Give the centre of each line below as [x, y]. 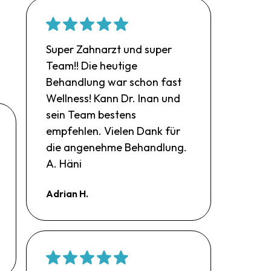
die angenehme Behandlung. [117, 147]
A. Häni [64, 163]
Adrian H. [67, 193]
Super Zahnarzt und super [109, 49]
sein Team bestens [91, 114]
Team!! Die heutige [92, 65]
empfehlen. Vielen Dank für [113, 131]
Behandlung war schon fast [114, 82]
